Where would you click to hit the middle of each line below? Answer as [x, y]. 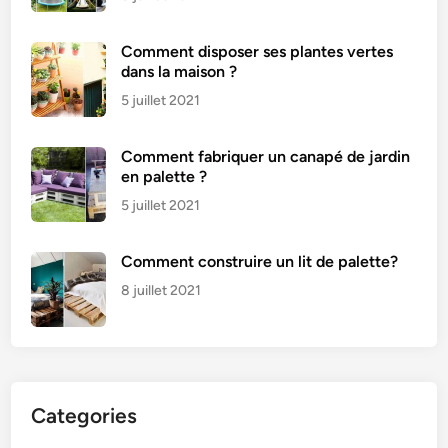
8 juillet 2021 [161, 290]
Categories [84, 415]
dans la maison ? [179, 71]
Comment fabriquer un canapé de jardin [266, 156]
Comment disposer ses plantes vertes [257, 51]
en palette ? [164, 176]
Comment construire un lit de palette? [260, 261]
